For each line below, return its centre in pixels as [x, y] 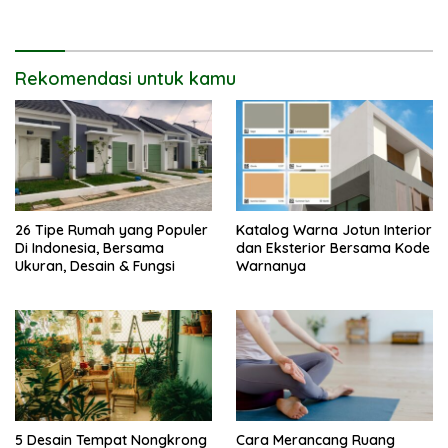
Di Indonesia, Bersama [89, 247]
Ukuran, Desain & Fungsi [95, 265]
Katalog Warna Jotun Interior [334, 229]
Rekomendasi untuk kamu [125, 79]
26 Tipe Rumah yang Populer [111, 229]
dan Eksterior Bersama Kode [333, 247]
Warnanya [271, 265]
